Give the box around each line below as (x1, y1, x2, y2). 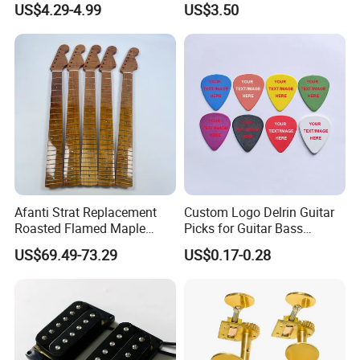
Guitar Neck (14, 235, 81, 253)
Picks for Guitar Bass (183, 219, 303, 237)
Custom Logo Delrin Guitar (183, 202, 334, 221)
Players (183, 235, 226, 253)
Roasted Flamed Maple (14, 219, 146, 237)
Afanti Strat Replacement (14, 202, 157, 221)
